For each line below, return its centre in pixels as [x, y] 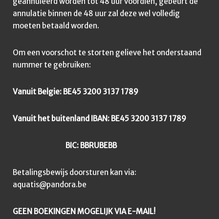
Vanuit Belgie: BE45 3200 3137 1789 [76, 91]
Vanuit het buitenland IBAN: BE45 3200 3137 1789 [99, 118]
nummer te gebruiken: [52, 65]
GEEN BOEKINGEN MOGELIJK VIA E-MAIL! [84, 211]
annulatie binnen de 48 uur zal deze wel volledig [96, 13]
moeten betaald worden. [56, 25]
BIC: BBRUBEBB [65, 145]
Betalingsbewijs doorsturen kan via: [75, 172]
